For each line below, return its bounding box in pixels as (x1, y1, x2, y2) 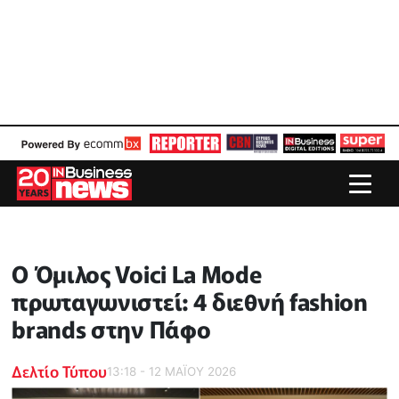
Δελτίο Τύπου (12, 359, 108, 382)
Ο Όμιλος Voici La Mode (12, 256, 262, 290)
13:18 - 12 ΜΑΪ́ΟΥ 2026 (107, 363, 237, 379)
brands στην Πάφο (12, 312, 211, 346)
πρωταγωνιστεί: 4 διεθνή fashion (12, 284, 368, 318)
